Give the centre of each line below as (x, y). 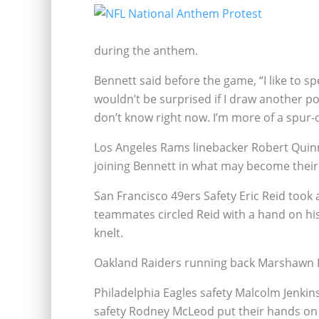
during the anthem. (146, 51)
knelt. (109, 233)
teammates (125, 214)
